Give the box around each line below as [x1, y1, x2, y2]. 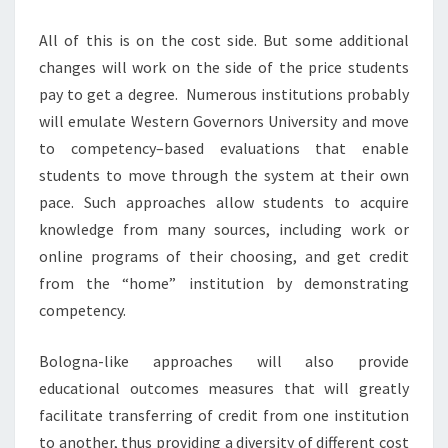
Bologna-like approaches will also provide [39, 350, 409, 371]
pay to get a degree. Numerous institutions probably [39, 83, 409, 104]
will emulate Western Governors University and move [39, 110, 409, 131]
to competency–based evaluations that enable [39, 137, 409, 158]
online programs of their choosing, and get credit [39, 245, 409, 266]
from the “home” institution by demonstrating [39, 272, 409, 293]
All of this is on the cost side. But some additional [39, 29, 409, 50]
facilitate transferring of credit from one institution [39, 404, 409, 425]
